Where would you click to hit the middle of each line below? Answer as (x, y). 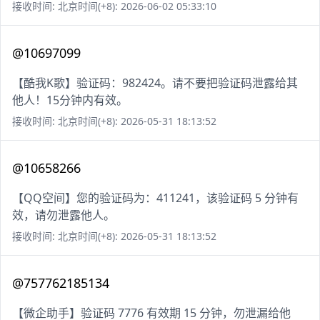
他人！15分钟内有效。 (70, 100)
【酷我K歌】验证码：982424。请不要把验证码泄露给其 (155, 83)
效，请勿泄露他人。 (64, 215)
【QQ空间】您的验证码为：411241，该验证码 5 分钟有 (155, 198)
